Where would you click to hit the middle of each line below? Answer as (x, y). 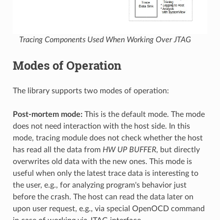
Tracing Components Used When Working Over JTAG (105, 40)
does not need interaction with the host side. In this (101, 126)
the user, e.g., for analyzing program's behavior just (99, 185)
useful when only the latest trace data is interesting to (105, 174)
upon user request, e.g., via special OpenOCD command (109, 209)
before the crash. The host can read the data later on (103, 197)
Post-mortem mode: (47, 115)
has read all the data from (57, 150)
